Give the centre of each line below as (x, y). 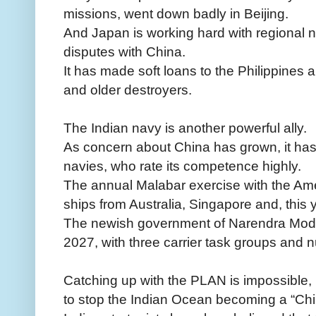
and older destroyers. (128, 89)
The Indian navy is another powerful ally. (185, 127)
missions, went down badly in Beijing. (176, 13)
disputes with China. (124, 51)
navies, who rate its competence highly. (182, 165)
